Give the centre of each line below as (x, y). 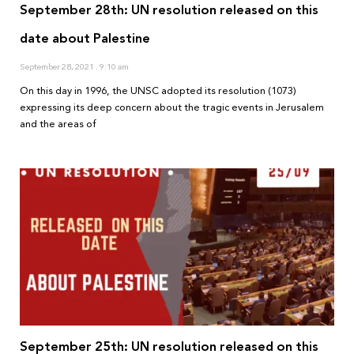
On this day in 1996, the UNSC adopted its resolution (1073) (158, 91)
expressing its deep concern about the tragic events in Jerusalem (172, 108)
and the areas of (58, 124)
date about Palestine (85, 39)
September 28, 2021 (58, 67)
